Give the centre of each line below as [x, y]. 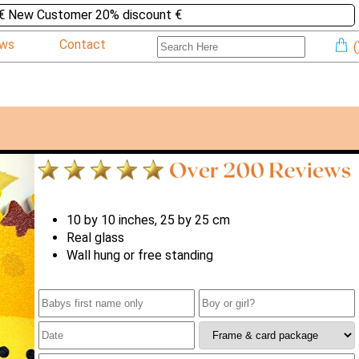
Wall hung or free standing [139, 256]
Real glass [95, 238]
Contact [82, 44]
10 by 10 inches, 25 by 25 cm [148, 220]
